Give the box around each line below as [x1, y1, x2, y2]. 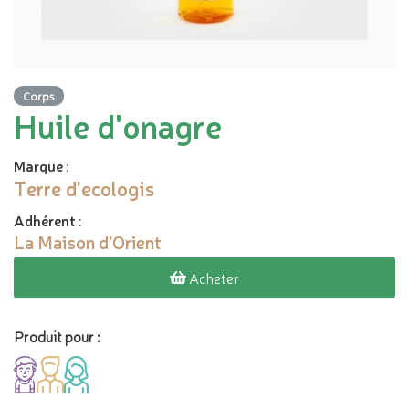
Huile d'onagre [14, 103, 223, 147]
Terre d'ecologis [14, 174, 154, 201]
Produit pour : [14, 326, 100, 346]
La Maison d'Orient [14, 229, 162, 254]
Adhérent [14, 210, 76, 230]
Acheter [186, 267, 239, 288]
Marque [14, 155, 63, 175]
